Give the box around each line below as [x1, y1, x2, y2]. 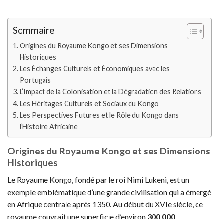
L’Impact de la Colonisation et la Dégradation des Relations [19, 88, 201, 96]
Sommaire [13, 24, 55, 36]
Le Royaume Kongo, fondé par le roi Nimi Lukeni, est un [7, 175, 189, 184]
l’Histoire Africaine [19, 122, 78, 131]
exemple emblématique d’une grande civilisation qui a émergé [7, 187, 211, 197]
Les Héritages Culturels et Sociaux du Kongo [19, 99, 159, 108]
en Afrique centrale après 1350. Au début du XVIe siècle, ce [7, 199, 203, 209]
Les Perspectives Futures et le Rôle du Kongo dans [19, 111, 179, 119]
